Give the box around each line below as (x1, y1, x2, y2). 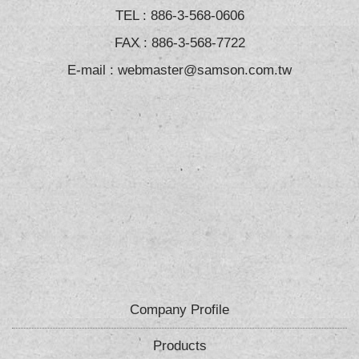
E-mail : (67, 62, 118, 78)
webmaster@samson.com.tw (118, 62, 292, 78)
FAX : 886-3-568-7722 (114, 34, 245, 50)
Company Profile (130, 301, 229, 317)
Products (152, 337, 207, 353)
